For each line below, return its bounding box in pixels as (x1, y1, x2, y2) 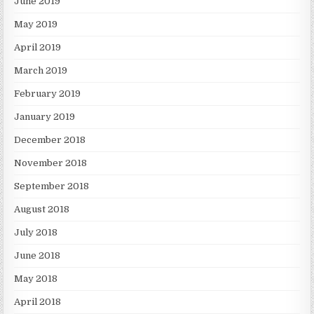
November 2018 (14, 157, 88, 168)
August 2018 (14, 203, 70, 214)
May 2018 (14, 273, 58, 284)
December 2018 (14, 134, 86, 145)
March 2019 (14, 64, 68, 76)
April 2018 (14, 296, 62, 307)
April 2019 (14, 41, 62, 53)
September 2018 (14, 180, 90, 191)
